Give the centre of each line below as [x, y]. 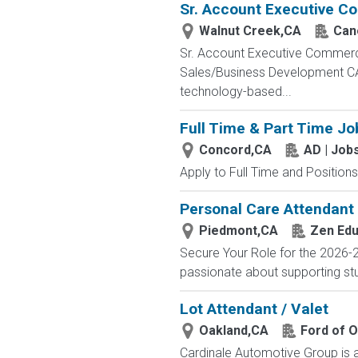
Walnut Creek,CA [250, 31]
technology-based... [235, 91]
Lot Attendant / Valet [254, 309]
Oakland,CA [233, 330]
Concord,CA [235, 150]
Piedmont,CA [238, 231]
